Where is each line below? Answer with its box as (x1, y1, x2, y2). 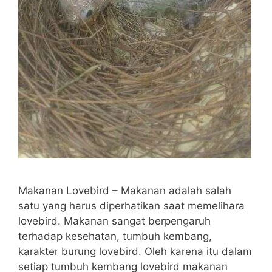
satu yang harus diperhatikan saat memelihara (18, 199, 245, 212)
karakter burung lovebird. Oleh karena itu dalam (18, 245, 252, 257)
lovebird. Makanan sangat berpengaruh (18, 214, 211, 227)
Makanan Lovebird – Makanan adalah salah (18, 184, 231, 197)
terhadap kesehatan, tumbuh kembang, (18, 229, 212, 242)
